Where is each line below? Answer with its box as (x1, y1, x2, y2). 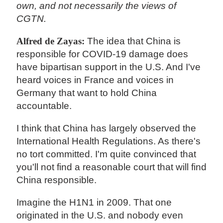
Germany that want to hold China (16, 88, 157, 99)
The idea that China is (87, 36, 181, 47)
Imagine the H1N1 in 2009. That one (16, 197, 172, 208)
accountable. (16, 101, 72, 111)
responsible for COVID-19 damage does (16, 49, 189, 60)
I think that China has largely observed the (16, 123, 197, 134)
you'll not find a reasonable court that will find (16, 162, 207, 173)
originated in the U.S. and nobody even (16, 210, 184, 221)
